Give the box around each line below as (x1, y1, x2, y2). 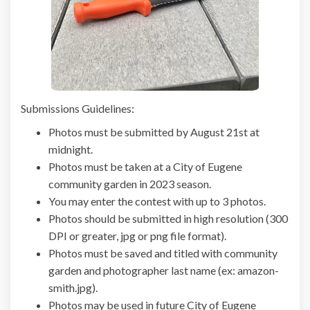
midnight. (48, 142, 93, 156)
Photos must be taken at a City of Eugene (48, 159, 242, 173)
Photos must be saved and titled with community (48, 246, 277, 259)
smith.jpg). (48, 280, 98, 294)
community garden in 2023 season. (48, 176, 211, 190)
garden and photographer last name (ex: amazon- (48, 263, 279, 277)
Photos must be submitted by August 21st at (48, 125, 259, 138)
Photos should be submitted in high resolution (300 (48, 211, 288, 225)
